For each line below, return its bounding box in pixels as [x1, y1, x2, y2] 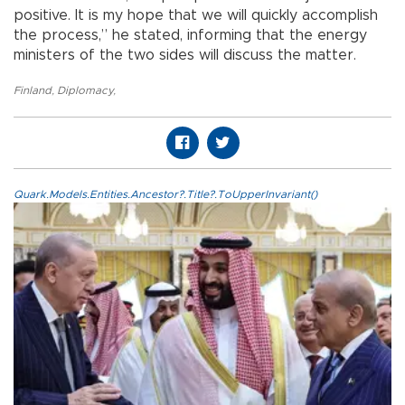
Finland [14, 84, 52, 96]
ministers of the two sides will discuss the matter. [14, 47, 356, 62]
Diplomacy [57, 84, 113, 96]
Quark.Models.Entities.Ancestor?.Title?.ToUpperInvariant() [14, 188, 317, 200]
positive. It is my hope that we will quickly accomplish [14, 7, 378, 23]
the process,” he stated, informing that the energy [14, 27, 367, 42]
